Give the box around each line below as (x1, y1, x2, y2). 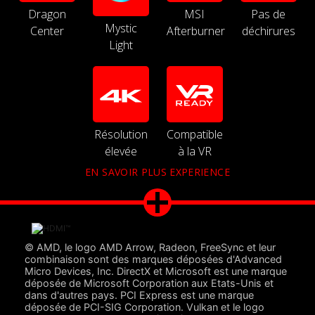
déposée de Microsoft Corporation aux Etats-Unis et (25, 277, 274, 290)
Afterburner (166, 22, 225, 39)
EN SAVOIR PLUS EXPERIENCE (85, 165, 230, 179)
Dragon (27, 6, 66, 22)
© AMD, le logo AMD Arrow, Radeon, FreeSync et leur (25, 241, 276, 254)
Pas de (251, 6, 285, 22)
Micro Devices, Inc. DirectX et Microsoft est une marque (25, 265, 287, 278)
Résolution (94, 126, 148, 142)
